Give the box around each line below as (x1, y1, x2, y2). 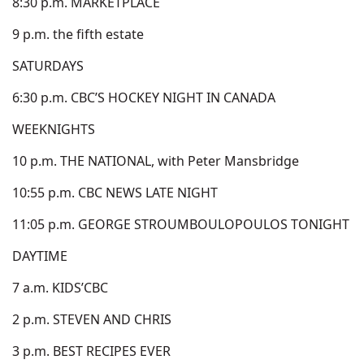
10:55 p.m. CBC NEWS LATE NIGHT (12, 184, 218, 201)
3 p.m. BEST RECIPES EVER (12, 342, 171, 360)
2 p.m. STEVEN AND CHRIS (12, 310, 171, 328)
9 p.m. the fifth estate (12, 25, 144, 43)
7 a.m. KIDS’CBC (12, 279, 108, 297)
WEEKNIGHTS (12, 120, 95, 138)
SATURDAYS (12, 57, 84, 75)
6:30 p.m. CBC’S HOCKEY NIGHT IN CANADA (12, 89, 275, 106)
